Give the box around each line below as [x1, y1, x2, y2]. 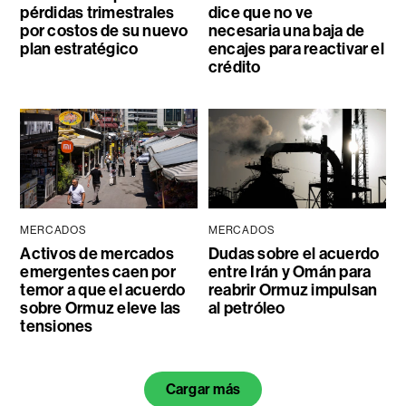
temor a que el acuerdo [20, 280, 186, 301]
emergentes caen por [20, 262, 176, 283]
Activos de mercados [20, 244, 174, 265]
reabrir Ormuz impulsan [208, 280, 378, 301]
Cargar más [165, 381, 241, 399]
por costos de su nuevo [20, 21, 188, 42]
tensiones [20, 316, 93, 337]
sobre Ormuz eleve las [20, 298, 181, 319]
